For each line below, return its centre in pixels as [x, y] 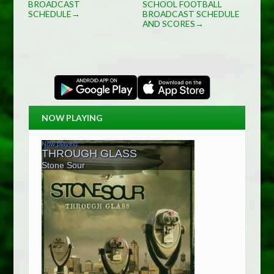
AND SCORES [168, 24]
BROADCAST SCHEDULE [191, 14]
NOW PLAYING [72, 118]
